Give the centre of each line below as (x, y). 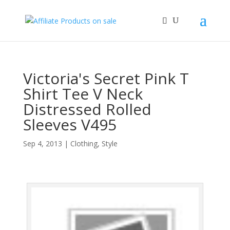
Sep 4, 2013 (42, 143)
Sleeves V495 (70, 124)
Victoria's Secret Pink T (106, 78)
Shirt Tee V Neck (83, 94)
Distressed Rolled (87, 109)
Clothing (84, 143)
